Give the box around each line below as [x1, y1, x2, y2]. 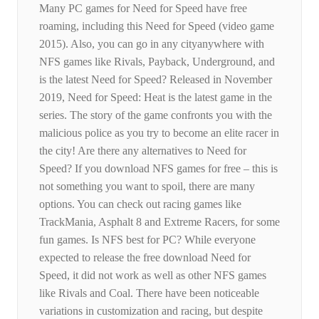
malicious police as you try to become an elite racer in [39, 127, 279, 140]
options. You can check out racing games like [39, 198, 241, 211]
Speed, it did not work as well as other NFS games [39, 269, 266, 282]
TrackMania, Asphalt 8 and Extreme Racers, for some [39, 216, 280, 229]
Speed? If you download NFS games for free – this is [39, 162, 278, 175]
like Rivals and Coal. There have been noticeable [39, 287, 259, 300]
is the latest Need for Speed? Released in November [39, 73, 272, 86]
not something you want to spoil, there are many [39, 180, 255, 193]
